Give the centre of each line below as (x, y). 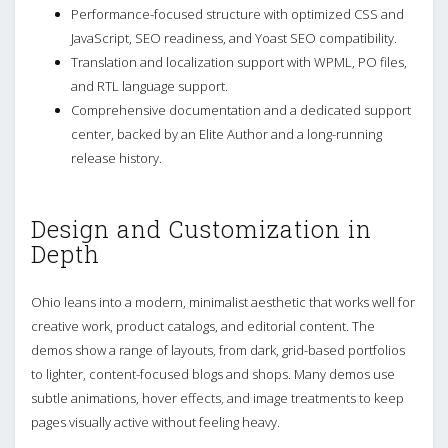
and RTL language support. (149, 85)
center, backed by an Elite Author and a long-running (226, 133)
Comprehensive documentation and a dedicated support (241, 109)
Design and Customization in (201, 229)
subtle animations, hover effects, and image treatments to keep (217, 397)
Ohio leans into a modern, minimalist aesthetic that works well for (223, 301)
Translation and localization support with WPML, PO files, (239, 61)
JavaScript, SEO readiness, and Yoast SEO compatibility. (234, 37)
